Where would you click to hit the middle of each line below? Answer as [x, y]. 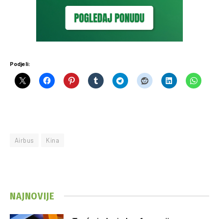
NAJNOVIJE [32, 196]
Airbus [24, 140]
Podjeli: [20, 63]
